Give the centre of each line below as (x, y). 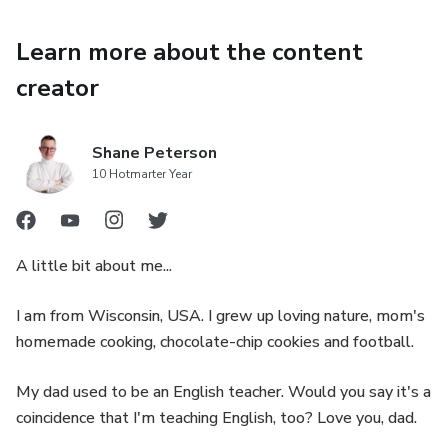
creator (57, 88)
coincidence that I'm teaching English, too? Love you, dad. (216, 418)
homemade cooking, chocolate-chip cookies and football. (215, 342)
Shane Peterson (154, 153)
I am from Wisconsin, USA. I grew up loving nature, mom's (220, 316)
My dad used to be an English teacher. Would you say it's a (223, 392)
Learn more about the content (189, 52)
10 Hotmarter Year (142, 174)
